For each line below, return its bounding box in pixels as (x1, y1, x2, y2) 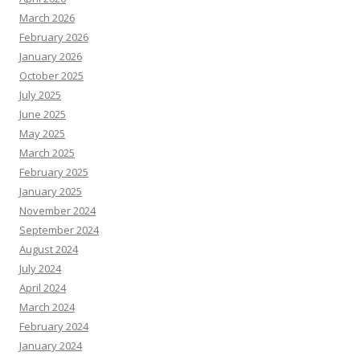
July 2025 (19, 87, 61, 102)
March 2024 (19, 299, 75, 314)
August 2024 (19, 241, 78, 256)
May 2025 (19, 125, 65, 141)
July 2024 (19, 260, 61, 276)
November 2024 (19, 202, 96, 218)
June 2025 (19, 106, 66, 121)
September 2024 (19, 222, 99, 237)
